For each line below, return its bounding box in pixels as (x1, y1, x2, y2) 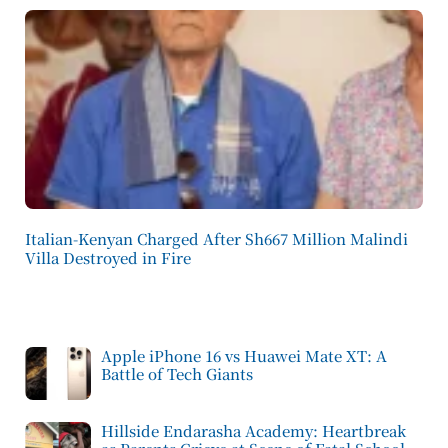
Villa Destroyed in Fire (25, 247, 191, 268)
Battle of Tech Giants (101, 363, 253, 384)
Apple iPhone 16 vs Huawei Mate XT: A (101, 345, 387, 366)
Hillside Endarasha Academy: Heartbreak (101, 419, 406, 441)
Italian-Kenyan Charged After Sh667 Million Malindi (25, 228, 408, 249)
